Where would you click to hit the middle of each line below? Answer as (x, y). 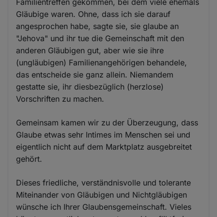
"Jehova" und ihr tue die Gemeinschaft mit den (100, 38)
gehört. (29, 159)
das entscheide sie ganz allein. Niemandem (95, 75)
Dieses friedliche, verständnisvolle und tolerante (104, 183)
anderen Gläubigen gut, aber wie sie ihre (90, 50)
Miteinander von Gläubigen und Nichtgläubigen (102, 195)
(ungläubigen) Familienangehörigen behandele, (102, 62)
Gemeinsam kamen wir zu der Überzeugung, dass (107, 123)
